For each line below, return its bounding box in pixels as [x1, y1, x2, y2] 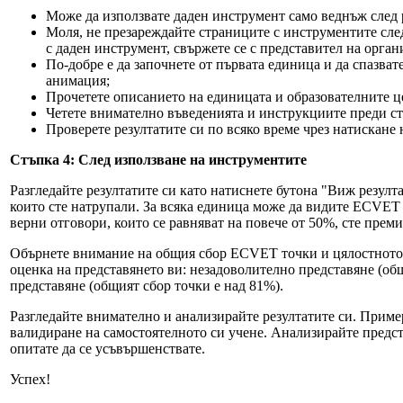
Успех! [10, 372, 50, 387]
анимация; [46, 73, 110, 88]
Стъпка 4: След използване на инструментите [10, 152, 307, 167]
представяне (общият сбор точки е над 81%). [10, 278, 283, 293]
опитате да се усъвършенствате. [10, 341, 205, 356]
